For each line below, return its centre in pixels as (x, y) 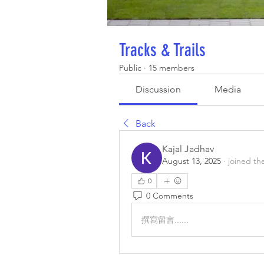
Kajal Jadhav (188, 149)
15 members (171, 68)
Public (130, 68)
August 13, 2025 (192, 161)
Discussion (159, 89)
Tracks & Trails (162, 50)
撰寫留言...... (165, 220)
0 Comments (170, 195)
